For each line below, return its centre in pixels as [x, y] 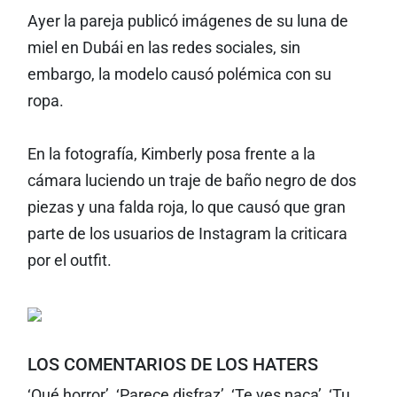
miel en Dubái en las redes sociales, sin [163, 48]
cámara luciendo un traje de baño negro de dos [191, 181]
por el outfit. [69, 261]
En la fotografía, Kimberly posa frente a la [171, 154]
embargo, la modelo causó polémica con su [179, 74]
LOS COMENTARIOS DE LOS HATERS [172, 364]
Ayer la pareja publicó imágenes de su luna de [187, 21]
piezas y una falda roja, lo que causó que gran [186, 207]
